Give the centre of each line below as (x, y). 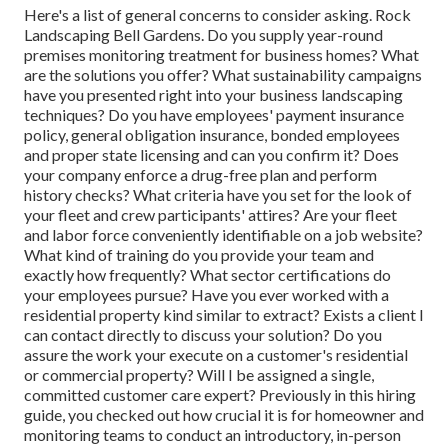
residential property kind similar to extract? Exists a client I (224, 315)
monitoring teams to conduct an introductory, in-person (212, 435)
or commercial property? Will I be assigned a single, (199, 375)
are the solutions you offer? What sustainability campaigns (223, 75)
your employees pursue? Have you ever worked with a (206, 295)
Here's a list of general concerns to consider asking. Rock (217, 15)
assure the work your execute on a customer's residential (216, 355)
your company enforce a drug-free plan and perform (200, 175)
